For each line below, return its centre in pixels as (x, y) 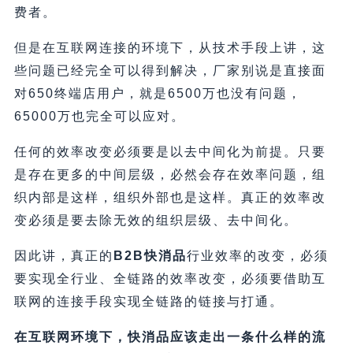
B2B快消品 (150, 256)
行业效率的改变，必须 (257, 256)
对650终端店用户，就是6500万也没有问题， (158, 94)
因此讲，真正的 (63, 256)
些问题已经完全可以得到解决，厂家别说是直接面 (170, 71)
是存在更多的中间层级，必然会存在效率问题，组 (170, 175)
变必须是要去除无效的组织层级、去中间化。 (156, 221)
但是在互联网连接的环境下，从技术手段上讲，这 (170, 48)
